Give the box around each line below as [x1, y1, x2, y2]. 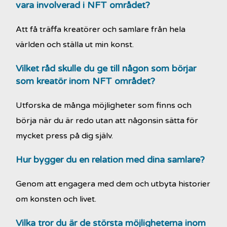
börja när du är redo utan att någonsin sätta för [16, 115, 199, 126]
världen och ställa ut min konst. [16, 39, 134, 50]
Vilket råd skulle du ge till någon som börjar [16, 62, 197, 74]
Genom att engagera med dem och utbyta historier [16, 178, 211, 189]
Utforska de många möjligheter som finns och [16, 100, 192, 110]
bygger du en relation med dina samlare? [33, 154, 205, 165]
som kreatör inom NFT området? [16, 75, 156, 87]
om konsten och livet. [16, 194, 97, 204]
